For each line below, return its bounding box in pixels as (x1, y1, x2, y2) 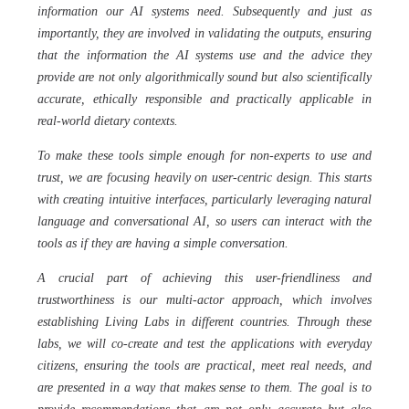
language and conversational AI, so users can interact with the (37, 215, 372, 228)
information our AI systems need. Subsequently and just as (37, 5, 372, 18)
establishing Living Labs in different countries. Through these (37, 315, 372, 329)
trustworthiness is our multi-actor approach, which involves (37, 293, 372, 307)
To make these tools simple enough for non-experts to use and (37, 149, 372, 163)
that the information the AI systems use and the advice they (37, 48, 372, 62)
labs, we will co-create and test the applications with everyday (37, 337, 372, 351)
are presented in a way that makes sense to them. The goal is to (37, 381, 372, 394)
